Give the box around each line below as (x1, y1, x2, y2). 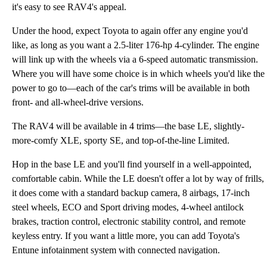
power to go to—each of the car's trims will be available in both (12, 83, 250, 93)
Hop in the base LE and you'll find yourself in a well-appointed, (12, 159, 252, 169)
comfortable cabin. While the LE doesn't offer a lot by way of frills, (12, 173, 264, 184)
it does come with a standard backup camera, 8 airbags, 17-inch (12, 188, 250, 198)
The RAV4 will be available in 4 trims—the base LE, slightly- (12, 121, 244, 131)
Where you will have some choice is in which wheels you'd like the (12, 69, 265, 79)
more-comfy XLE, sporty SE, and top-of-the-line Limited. (12, 135, 229, 145)
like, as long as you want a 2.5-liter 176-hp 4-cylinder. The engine (12, 40, 259, 50)
